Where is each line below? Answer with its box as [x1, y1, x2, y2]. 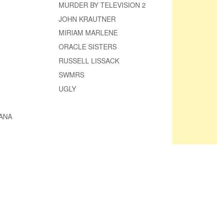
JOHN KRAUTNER [59, 14, 116, 24]
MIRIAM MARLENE [59, 28, 118, 38]
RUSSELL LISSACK [59, 56, 120, 65]
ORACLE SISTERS [59, 42, 117, 52]
